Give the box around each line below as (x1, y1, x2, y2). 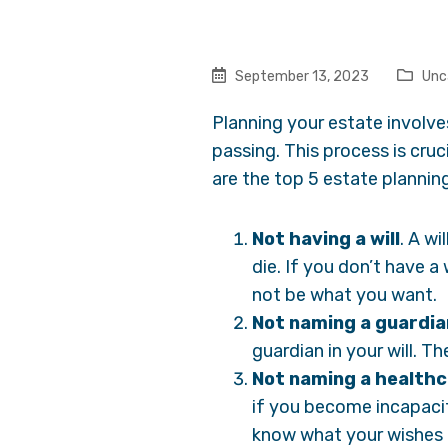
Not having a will (252, 228, 400, 250)
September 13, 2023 (232, 68, 369, 85)
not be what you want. (252, 284, 437, 306)
